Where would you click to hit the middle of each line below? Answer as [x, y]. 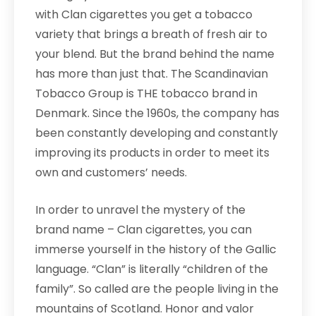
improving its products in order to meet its [152, 153]
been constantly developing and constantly [157, 133]
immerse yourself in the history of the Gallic [156, 249]
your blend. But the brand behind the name [155, 54]
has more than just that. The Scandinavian [152, 74]
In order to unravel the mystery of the [140, 210]
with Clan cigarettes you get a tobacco [144, 14]
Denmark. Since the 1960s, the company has [157, 113]
